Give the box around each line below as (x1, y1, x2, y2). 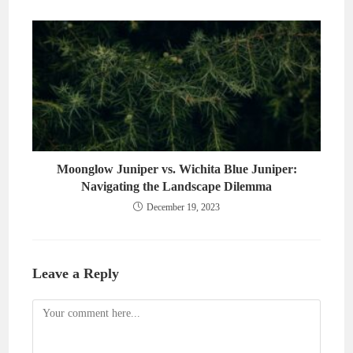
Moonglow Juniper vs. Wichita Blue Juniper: (56, 162, 297, 176)
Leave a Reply (32, 265, 120, 281)
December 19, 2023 (147, 201, 220, 213)
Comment (32, 302, 76, 314)
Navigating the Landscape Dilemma (81, 179, 272, 193)
